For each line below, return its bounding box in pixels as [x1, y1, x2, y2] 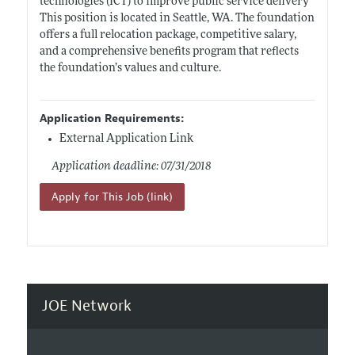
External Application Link [59, 132, 193, 145]
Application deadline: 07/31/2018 [51, 160, 211, 173]
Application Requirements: [39, 111, 184, 125]
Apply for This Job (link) [51, 189, 173, 204]
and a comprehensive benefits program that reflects [39, 45, 299, 58]
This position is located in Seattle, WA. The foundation [39, 12, 315, 25]
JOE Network [41, 296, 132, 315]
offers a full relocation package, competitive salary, [39, 29, 296, 41]
